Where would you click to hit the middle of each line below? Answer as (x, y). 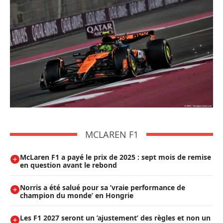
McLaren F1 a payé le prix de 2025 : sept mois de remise (115, 157)
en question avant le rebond (68, 165)
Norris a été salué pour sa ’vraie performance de (103, 187)
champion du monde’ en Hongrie (77, 195)
